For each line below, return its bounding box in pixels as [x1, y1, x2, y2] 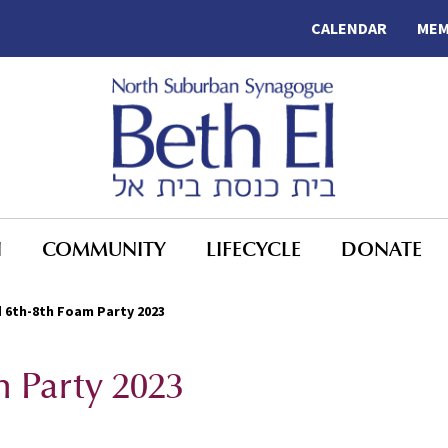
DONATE [341, 236, 422, 261]
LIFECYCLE [206, 236, 301, 261]
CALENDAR [310, 18, 387, 38]
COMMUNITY [42, 236, 166, 261]
